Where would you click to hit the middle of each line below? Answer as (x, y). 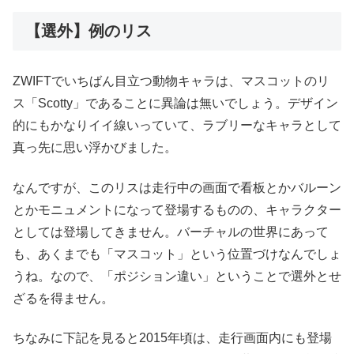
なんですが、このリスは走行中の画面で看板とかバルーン (177, 187)
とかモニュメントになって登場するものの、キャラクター (177, 209)
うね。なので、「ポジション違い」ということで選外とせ (177, 276)
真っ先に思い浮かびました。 (95, 148)
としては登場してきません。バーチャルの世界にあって (171, 232)
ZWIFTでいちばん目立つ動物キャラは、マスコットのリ (171, 81)
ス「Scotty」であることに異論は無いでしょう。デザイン (175, 104)
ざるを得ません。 (63, 298)
